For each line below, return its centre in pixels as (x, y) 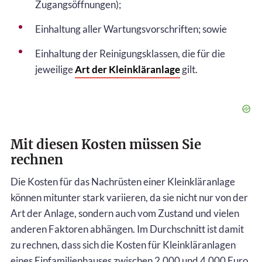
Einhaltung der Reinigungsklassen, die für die (130, 53)
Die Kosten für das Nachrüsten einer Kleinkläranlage (123, 181)
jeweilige (55, 69)
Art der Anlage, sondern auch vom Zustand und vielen (125, 213)
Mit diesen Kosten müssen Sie (106, 144)
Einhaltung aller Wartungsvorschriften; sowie (131, 29)
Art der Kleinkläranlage (127, 69)
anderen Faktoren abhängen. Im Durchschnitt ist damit (127, 229)
